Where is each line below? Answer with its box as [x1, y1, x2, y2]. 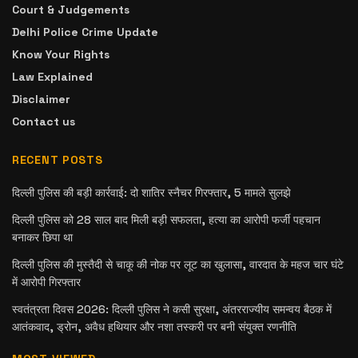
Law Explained [12, 70, 93, 85]
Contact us [12, 114, 75, 129]
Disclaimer [12, 92, 70, 107]
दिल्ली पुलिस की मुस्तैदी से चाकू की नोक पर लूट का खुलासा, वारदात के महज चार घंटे [12, 257, 344, 272]
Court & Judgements [12, 2, 129, 18]
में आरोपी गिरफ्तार [12, 275, 81, 290]
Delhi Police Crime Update [12, 25, 158, 40]
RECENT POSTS [12, 153, 103, 168]
